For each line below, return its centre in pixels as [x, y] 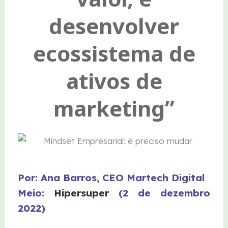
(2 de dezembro [164, 193]
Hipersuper [87, 193]
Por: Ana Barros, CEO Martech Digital [111, 177]
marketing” [114, 108]
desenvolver [114, 26]
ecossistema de [114, 53]
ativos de [114, 81]
